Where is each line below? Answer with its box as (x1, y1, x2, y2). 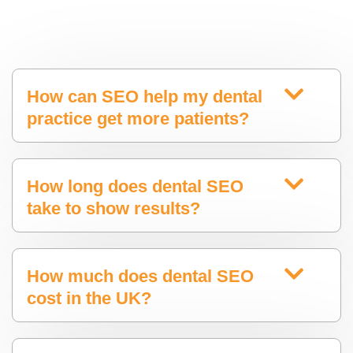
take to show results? (27, 199, 200, 219)
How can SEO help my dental (27, 87, 262, 107)
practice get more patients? (27, 109, 249, 129)
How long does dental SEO (27, 176, 243, 197)
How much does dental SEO (27, 266, 254, 287)
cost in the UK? (27, 288, 151, 309)
